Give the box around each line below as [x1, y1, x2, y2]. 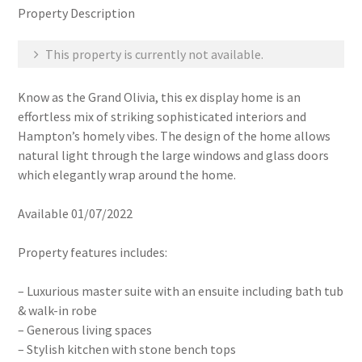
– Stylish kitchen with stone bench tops [18, 341, 237, 357]
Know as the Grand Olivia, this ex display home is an [18, 89, 301, 105]
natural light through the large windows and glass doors [18, 147, 330, 163]
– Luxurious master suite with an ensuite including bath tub [18, 283, 344, 299]
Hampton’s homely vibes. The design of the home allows [18, 128, 331, 144]
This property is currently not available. [43, 46, 264, 62]
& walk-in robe [18, 302, 98, 318]
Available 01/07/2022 [18, 205, 133, 221]
